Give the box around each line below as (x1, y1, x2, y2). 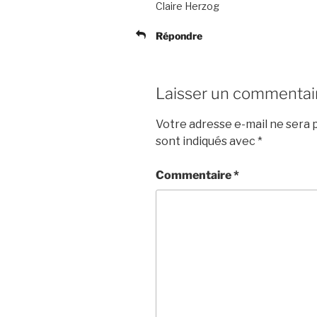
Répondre (156, 30, 202, 42)
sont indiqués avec (156, 134, 258, 148)
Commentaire (156, 168, 234, 182)
